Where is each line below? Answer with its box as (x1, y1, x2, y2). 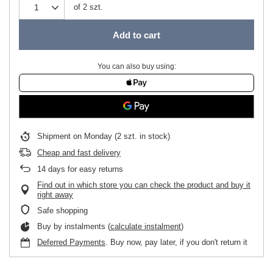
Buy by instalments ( (37, 222, 110, 231)
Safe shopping (37, 206, 88, 215)
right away (37, 190, 73, 199)
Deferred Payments (37, 238, 105, 247)
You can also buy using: (97, 62, 176, 71)
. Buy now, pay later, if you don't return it (105, 238, 247, 247)
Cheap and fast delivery (37, 148, 121, 157)
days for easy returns (46, 165, 123, 174)
